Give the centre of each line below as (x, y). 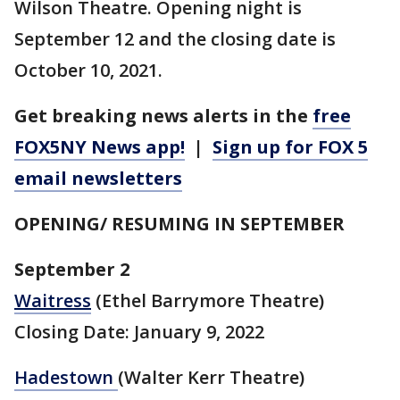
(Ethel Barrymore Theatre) (208, 300)
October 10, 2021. (88, 70)
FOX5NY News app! (100, 146)
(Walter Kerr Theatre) (211, 377)
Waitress (53, 300)
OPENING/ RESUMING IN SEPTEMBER (179, 223)
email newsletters (98, 178)
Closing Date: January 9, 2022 (139, 331)
